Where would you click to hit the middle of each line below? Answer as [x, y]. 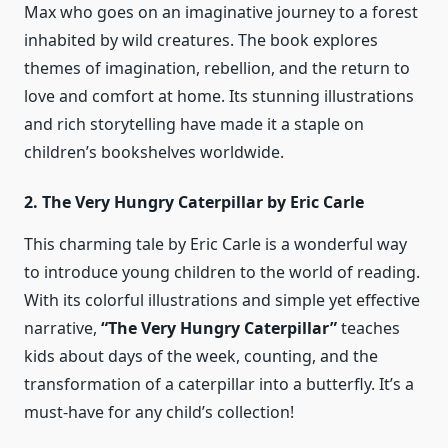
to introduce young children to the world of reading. [222, 272]
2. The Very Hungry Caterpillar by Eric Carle [194, 202]
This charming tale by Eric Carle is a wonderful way [215, 244]
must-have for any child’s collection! [159, 412]
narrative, [62, 328]
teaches [368, 328]
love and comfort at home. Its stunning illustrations [219, 96]
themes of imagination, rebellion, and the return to [217, 68]
